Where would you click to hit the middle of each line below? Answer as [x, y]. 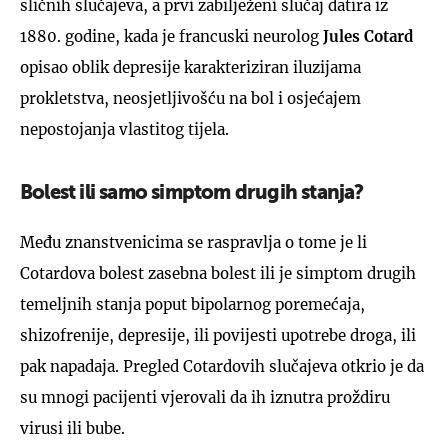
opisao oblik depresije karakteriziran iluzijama [190, 67]
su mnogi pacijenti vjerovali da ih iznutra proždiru [205, 397]
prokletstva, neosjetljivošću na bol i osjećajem [190, 98]
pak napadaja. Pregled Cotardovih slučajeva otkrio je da [222, 366]
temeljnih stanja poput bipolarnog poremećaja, [192, 304]
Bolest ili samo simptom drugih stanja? [192, 193]
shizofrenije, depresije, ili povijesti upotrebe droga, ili [218, 335]
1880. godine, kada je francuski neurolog [171, 36]
